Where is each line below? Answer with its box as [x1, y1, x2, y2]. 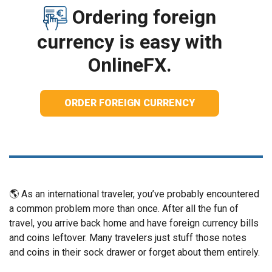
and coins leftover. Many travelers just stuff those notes [9, 232, 246, 244]
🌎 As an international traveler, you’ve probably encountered [9, 188, 259, 200]
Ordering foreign [67, 5, 217, 29]
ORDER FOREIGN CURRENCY [64, 97, 195, 109]
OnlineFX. [87, 53, 172, 77]
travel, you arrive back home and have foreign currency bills [9, 217, 259, 229]
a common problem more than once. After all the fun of [9, 203, 239, 215]
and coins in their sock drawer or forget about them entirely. [9, 246, 260, 259]
